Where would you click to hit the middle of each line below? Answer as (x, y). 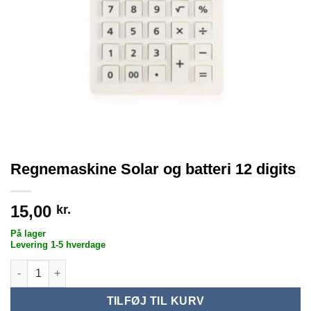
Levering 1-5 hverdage (58, 245)
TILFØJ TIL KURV (155, 301)
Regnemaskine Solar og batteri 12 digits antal (118, 267)
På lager (28, 234)
